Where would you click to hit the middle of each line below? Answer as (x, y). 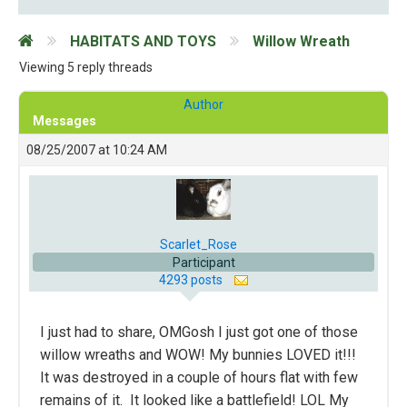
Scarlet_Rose (198, 244)
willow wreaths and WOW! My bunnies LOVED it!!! (198, 355)
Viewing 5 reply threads (86, 67)
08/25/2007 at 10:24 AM (97, 150)
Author (203, 104)
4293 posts (192, 280)
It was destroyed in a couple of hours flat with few (199, 377)
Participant (203, 263)
